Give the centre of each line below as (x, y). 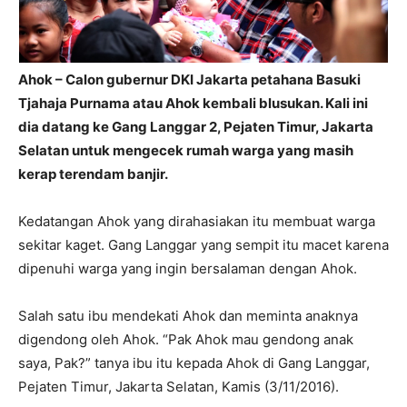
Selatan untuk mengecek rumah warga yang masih (186, 151)
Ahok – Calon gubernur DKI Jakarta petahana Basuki (189, 80)
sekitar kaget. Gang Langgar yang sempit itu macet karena (203, 245)
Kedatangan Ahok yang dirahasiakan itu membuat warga (197, 222)
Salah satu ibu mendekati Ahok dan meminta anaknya (188, 316)
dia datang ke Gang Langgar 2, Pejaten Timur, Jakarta (196, 127)
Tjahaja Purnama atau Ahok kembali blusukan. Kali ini (193, 104)
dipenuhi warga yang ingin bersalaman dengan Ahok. (188, 269)
